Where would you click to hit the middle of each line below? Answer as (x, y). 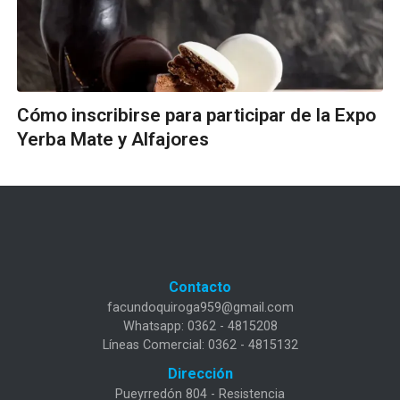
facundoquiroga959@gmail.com (200, 307)
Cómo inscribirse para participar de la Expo (196, 115)
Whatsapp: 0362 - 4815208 (200, 326)
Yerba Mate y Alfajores (113, 139)
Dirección (200, 373)
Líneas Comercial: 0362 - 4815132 (200, 345)
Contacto (200, 287)
